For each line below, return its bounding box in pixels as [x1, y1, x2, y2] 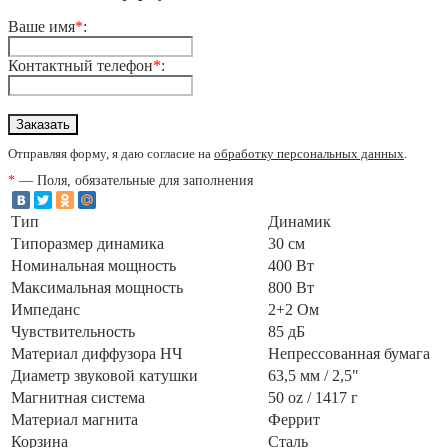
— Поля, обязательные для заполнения [15, 172, 253, 189]
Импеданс [11, 300, 84, 318]
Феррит [268, 410, 320, 428]
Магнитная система [11, 388, 145, 406]
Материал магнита [11, 410, 138, 428]
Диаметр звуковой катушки [11, 366, 198, 384]
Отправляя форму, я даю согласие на [8, 147, 214, 162]
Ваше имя [8, 17, 75, 35]
